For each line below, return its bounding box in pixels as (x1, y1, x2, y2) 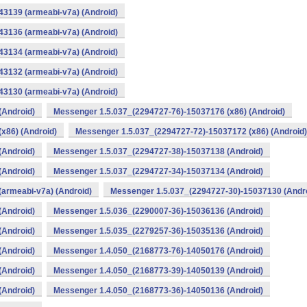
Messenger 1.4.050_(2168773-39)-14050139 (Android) (53, 266, 263, 275)
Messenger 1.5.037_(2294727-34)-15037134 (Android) (53, 167, 263, 176)
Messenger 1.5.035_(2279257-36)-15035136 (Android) (53, 226, 263, 236)
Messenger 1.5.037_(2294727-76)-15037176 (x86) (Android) (53, 107, 285, 116)
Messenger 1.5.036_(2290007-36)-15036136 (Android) (53, 206, 263, 216)
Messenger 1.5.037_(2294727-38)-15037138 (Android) (53, 147, 263, 156)
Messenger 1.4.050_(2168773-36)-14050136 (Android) (53, 286, 263, 295)
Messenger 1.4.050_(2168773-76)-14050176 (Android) (53, 246, 263, 256)
